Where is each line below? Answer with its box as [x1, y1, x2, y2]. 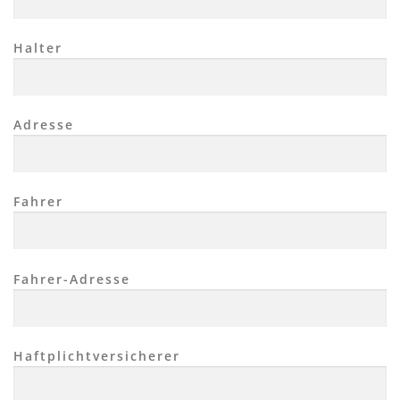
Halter [13, 39, 62, 57]
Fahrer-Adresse [13, 270, 130, 287]
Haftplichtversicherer [13, 346, 180, 364]
